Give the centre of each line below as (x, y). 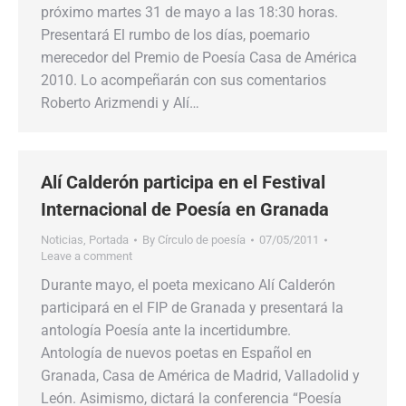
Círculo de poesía (202, 240)
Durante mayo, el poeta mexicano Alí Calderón (188, 285)
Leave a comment (87, 256)
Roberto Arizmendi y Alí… (120, 103)
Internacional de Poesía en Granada (185, 209)
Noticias (62, 240)
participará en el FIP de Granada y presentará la (192, 308)
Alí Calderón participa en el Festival (183, 182)
